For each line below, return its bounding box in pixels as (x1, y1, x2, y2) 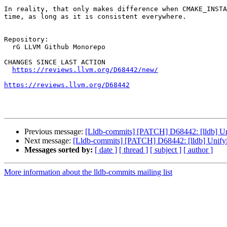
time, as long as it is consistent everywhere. (4, 13, 186, 21)
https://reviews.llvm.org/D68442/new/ (12, 66, 158, 74)
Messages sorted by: (24, 145, 93, 155)
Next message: (24, 136, 73, 145)
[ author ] (183, 145, 213, 155)
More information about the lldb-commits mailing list (4, 168, 172, 177)
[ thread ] (119, 145, 148, 155)
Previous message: (24, 127, 85, 136)
